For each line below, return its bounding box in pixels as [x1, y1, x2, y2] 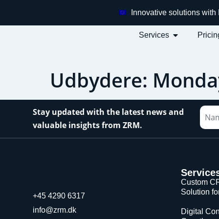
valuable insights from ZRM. [33, 119, 143, 131]
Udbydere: [50, 66, 153, 93]
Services [139, 30, 170, 39]
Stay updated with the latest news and [33, 106, 184, 117]
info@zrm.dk [33, 205, 77, 214]
